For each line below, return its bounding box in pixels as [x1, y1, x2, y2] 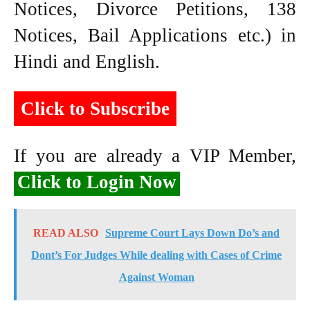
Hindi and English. [14, 51, 160, 72]
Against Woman [118, 271, 194, 283]
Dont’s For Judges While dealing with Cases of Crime [31, 248, 282, 261]
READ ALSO [33, 226, 98, 239]
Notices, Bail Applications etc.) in [14, 24, 296, 46]
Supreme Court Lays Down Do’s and [105, 226, 280, 239]
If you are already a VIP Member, [14, 145, 296, 166]
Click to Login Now [17, 171, 176, 192]
